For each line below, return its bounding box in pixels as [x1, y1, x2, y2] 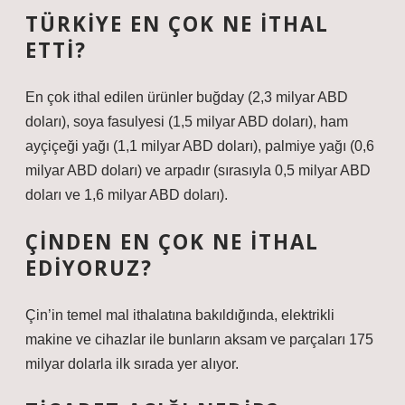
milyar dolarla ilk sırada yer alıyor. [25, 356, 239, 372]
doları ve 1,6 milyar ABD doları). [25, 187, 228, 202]
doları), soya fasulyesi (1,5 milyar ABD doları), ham [25, 114, 348, 129]
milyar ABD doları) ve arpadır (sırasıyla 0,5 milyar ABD [25, 163, 371, 178]
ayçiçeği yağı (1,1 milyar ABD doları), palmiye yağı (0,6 [25, 138, 374, 154]
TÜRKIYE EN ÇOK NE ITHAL [25, 10, 329, 38]
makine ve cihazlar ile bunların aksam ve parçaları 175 [25, 332, 373, 347]
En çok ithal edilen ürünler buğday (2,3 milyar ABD [25, 89, 348, 105]
